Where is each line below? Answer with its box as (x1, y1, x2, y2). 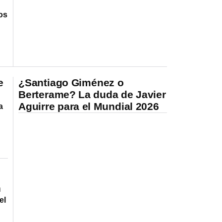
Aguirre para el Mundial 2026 (18, 100, 159, 112)
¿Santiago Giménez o (18, 76, 124, 88)
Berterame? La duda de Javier (18, 88, 166, 100)
